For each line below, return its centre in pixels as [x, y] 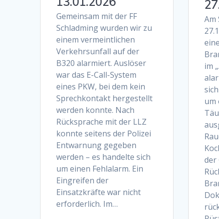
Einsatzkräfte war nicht [99, 192]
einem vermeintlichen [96, 40]
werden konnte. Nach [96, 110]
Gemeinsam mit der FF [97, 16]
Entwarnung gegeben [97, 145]
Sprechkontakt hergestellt [105, 99]
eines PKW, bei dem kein [101, 87]
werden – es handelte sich [104, 157]
